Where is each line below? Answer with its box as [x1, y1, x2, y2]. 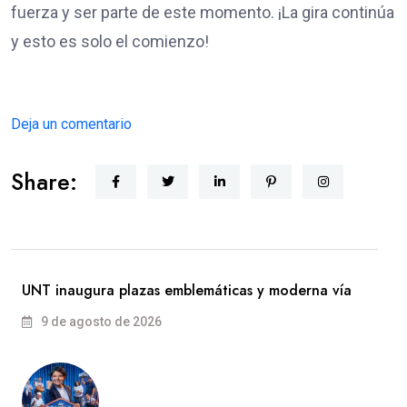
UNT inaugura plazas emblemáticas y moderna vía [22, 279, 352, 301]
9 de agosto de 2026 [38, 313, 162, 329]
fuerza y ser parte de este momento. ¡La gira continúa [11, 2, 394, 22]
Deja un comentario [11, 114, 132, 133]
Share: [11, 164, 77, 198]
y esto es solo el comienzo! [11, 31, 209, 51]
